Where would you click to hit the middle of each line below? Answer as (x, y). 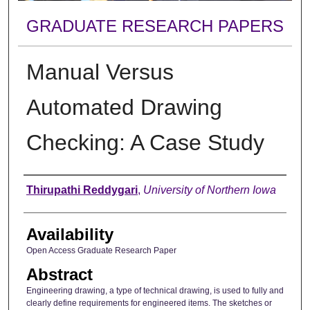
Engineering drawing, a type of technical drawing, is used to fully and (155, 291)
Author (47, 188)
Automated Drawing (124, 107)
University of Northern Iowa (209, 190)
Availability (70, 234)
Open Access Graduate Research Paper (101, 250)
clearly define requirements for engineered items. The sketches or (149, 303)
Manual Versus (100, 72)
